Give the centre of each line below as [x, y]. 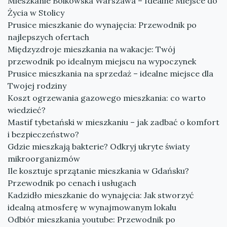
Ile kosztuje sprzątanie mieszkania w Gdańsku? [98, 171]
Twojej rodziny [37, 86]
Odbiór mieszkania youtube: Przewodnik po [91, 219]
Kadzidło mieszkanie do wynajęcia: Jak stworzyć [101, 195]
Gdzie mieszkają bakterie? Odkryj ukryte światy [99, 146]
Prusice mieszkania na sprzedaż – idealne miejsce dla [110, 73]
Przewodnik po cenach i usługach [72, 183]
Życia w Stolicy [36, 13]
